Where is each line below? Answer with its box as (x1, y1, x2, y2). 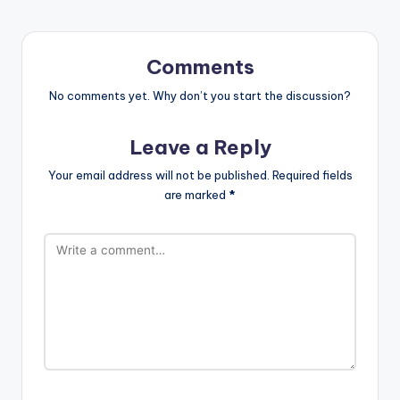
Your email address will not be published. (47, 168, 270, 183)
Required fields (271, 168, 353, 183)
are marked (164, 187, 229, 203)
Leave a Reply (129, 134, 271, 160)
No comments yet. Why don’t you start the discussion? (49, 87, 351, 103)
